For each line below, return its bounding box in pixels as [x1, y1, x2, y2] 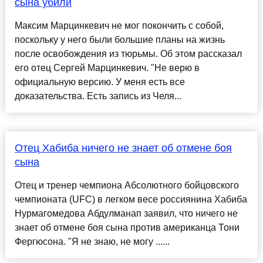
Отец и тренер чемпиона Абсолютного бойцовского [14, 180, 239, 191]
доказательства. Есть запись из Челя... [14, 91, 181, 102]
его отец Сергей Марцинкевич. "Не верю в [14, 63, 200, 73]
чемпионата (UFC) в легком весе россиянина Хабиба [14, 194, 247, 205]
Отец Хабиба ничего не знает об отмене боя [14, 142, 232, 154]
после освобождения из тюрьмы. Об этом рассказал [14, 49, 242, 59]
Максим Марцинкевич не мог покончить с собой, [14, 21, 224, 31]
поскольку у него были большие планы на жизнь [14, 35, 225, 45]
